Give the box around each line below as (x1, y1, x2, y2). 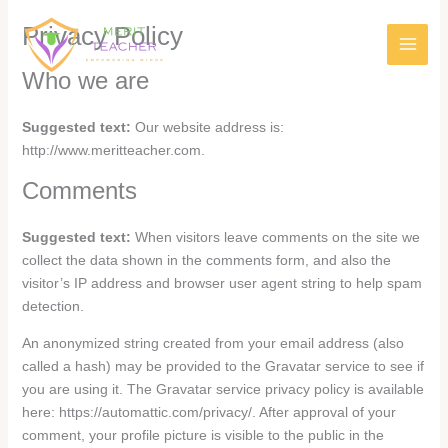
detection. (21, 298, 84, 314)
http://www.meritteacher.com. (21, 142, 205, 158)
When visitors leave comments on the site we (134, 229, 420, 245)
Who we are (21, 67, 149, 94)
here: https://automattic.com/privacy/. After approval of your (21, 404, 396, 420)
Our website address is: (134, 119, 284, 135)
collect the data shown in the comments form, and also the (21, 252, 391, 268)
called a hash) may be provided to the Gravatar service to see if (21, 358, 424, 374)
